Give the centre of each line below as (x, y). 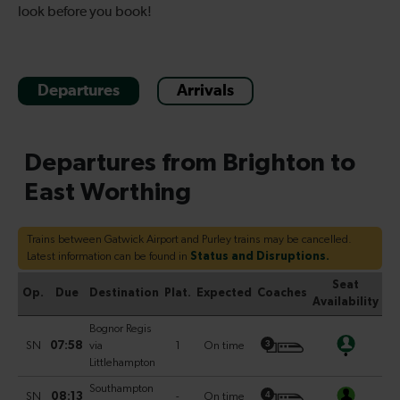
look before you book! (85, 12)
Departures (79, 91)
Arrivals (205, 91)
